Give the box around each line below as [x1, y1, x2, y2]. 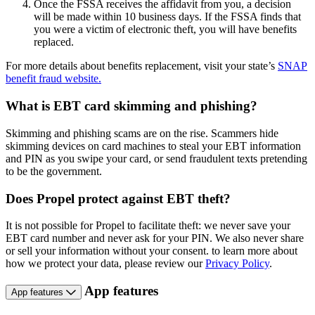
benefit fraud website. [6, 72, 101, 85]
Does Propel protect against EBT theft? [6, 191, 231, 206]
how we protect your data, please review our [6, 257, 205, 270]
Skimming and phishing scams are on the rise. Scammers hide [6, 127, 278, 139]
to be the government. [6, 165, 102, 177]
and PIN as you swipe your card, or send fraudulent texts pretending [6, 152, 307, 165]
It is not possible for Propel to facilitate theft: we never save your [6, 219, 290, 232]
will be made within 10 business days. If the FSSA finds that [34, 11, 301, 23]
